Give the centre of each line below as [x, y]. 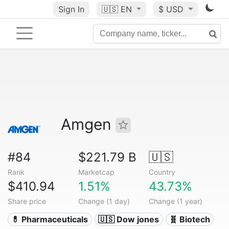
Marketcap [96, 172]
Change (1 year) [175, 201]
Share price [27, 201]
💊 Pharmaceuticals [50, 219]
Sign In [71, 9]
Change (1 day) [104, 201]
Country [162, 172]
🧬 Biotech [189, 219]
